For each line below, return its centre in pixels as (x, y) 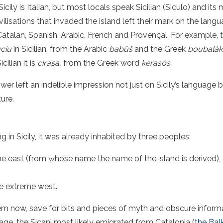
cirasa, (49, 63)
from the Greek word (101, 63)
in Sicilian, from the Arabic (61, 49)
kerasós (156, 63)
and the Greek (159, 49)
